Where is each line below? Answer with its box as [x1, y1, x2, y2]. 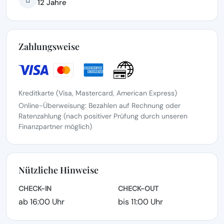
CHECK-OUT [118, 184, 158, 193]
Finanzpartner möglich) [18, 122, 92, 131]
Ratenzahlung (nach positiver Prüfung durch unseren [18, 111, 187, 120]
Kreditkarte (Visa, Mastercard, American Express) [18, 88, 177, 97]
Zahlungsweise [18, 40, 79, 52]
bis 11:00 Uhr [118, 196, 163, 207]
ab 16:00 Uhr [18, 196, 64, 207]
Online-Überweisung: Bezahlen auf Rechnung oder [18, 101, 180, 110]
